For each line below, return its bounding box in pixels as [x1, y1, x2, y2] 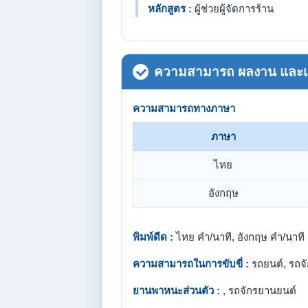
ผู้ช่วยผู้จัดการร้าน [192, 3, 274, 14]
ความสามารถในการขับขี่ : [133, 258, 249, 269]
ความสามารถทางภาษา [133, 102, 235, 114]
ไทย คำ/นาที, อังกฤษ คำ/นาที [173, 231, 305, 243]
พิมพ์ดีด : [133, 231, 173, 243]
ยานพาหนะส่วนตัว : [133, 285, 220, 296]
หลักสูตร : [148, 3, 192, 14]
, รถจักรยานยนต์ [220, 285, 296, 296]
